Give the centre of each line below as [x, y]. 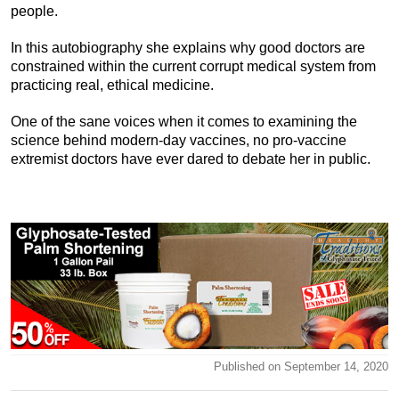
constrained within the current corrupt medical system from [193, 67]
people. [34, 12]
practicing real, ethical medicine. [112, 85]
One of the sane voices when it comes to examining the [184, 122]
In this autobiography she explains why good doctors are [188, 48]
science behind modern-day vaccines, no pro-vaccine [179, 141]
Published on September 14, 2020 [301, 366]
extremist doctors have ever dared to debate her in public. [191, 159]
